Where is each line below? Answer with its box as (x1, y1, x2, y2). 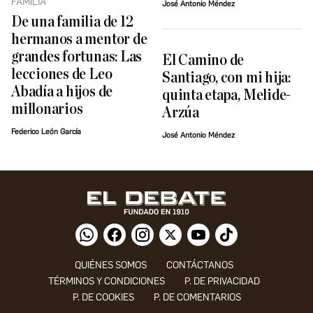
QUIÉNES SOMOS (74, 259, 147, 272)
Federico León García (11, 127, 81, 137)
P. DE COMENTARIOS (153, 291, 241, 304)
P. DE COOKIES (72, 291, 134, 304)
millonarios (11, 101, 83, 118)
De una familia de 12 (11, 14, 133, 31)
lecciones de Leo (11, 66, 112, 83)
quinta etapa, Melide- (162, 87, 291, 103)
